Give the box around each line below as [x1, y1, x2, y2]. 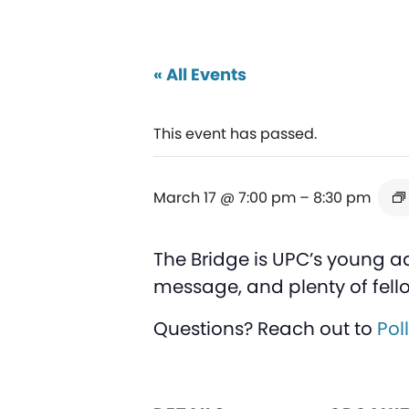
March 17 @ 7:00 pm [153, 186, 296, 208]
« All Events [153, 62, 246, 86]
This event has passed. [153, 122, 317, 144]
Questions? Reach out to [153, 315, 377, 341]
